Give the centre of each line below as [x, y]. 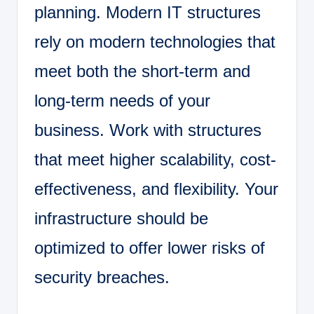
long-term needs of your [122, 101]
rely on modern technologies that [155, 42]
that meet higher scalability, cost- [155, 160]
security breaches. [102, 278]
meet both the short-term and [142, 71]
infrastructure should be [121, 219]
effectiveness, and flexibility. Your [156, 189]
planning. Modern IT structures [148, 13]
